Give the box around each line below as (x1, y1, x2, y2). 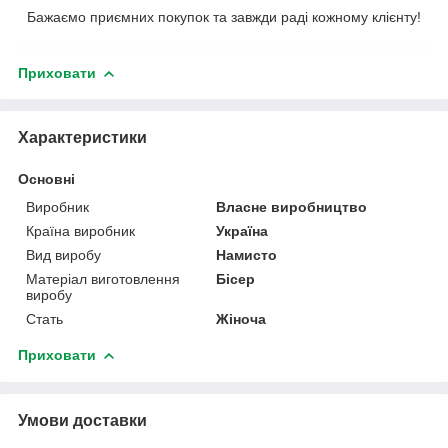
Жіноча (216, 311, 267, 328)
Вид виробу (26, 247, 101, 264)
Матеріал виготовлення (26, 271, 180, 288)
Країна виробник (26, 223, 135, 240)
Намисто (216, 247, 278, 264)
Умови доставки (18, 412, 147, 430)
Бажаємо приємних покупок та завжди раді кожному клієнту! (27, 9, 421, 26)
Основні (18, 171, 75, 188)
